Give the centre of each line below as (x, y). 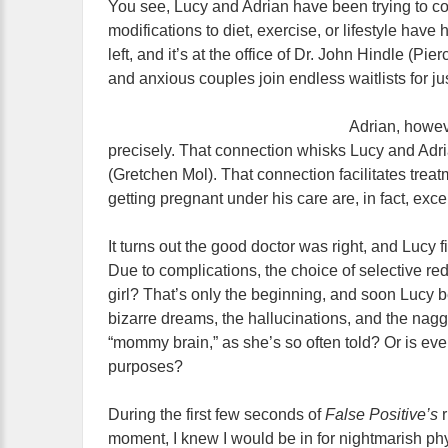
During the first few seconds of (216, 414)
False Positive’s (383, 414)
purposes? (145, 366)
